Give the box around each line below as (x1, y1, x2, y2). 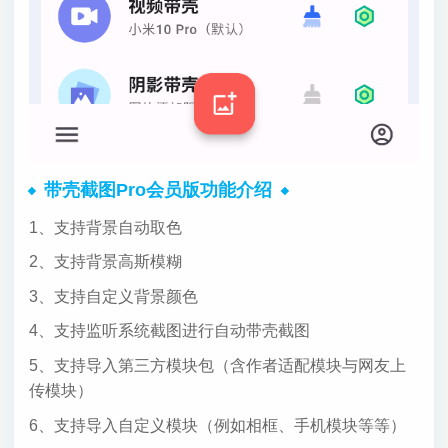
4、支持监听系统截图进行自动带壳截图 (28, 322, 310, 340)
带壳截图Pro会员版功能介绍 (44, 180, 273, 201)
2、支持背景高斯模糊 (28, 253, 182, 271)
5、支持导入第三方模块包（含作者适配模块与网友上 (28, 357, 406, 375)
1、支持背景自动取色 (28, 218, 182, 236)
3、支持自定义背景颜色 (28, 287, 198, 305)
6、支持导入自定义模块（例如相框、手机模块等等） (28, 416, 406, 434)
